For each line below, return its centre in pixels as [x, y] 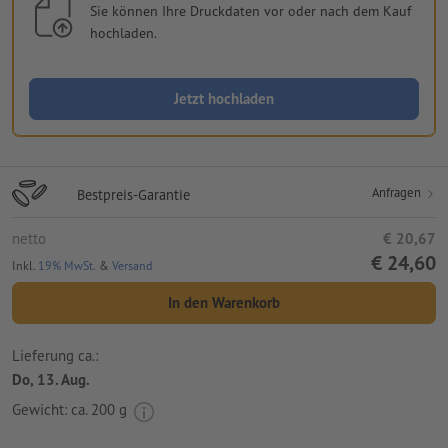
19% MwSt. [67, 266]
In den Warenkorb [224, 303]
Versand [132, 266]
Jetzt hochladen [224, 99]
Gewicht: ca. [51, 410]
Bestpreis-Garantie [133, 195]
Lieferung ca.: [55, 355]
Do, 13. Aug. [51, 379]
